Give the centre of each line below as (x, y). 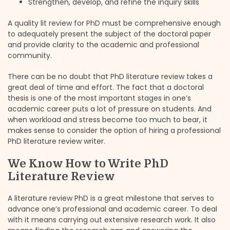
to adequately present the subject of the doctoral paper (109, 34)
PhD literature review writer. (56, 141)
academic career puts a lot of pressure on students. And (110, 109)
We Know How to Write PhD (88, 163)
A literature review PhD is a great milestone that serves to (111, 198)
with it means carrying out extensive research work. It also (112, 219)
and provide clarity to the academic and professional (103, 44)
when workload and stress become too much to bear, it (108, 119)
